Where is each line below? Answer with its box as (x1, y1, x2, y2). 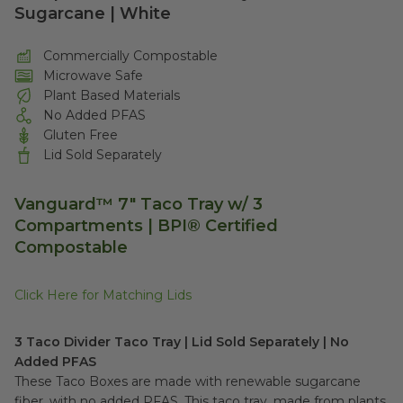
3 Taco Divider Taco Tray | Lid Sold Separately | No (14, 334, 349, 350)
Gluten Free (43, 127, 119, 143)
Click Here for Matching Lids (14, 287, 192, 303)
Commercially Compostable (43, 48, 219, 64)
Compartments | (14, 216, 157, 236)
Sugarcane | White (14, 4, 171, 23)
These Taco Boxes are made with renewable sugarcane (14, 373, 361, 390)
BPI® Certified (157, 216, 278, 236)
